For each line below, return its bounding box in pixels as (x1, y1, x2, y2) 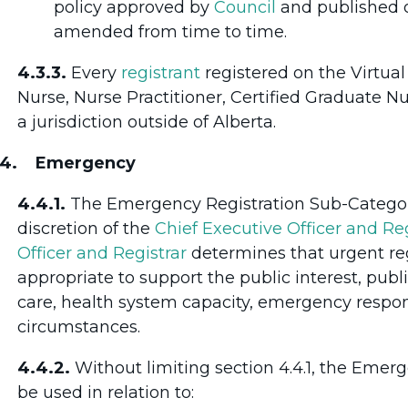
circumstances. (17, 316, 140, 337)
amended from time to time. (54, 21, 287, 42)
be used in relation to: (17, 382, 194, 403)
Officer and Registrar (17, 242, 187, 263)
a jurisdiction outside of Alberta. (17, 111, 276, 132)
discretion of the (17, 218, 155, 239)
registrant (121, 62, 200, 83)
